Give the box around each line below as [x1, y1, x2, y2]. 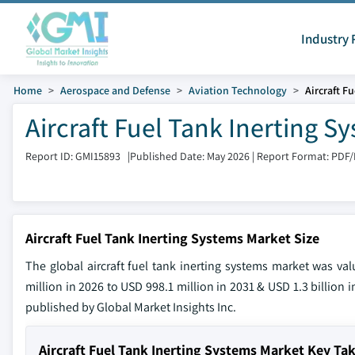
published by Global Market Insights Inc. [25, 299, 236, 315]
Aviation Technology [189, 83, 287, 97]
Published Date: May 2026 [130, 148, 250, 163]
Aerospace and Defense [60, 83, 170, 97]
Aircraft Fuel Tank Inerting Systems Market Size [25, 229, 319, 247]
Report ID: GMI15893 [25, 148, 120, 163]
